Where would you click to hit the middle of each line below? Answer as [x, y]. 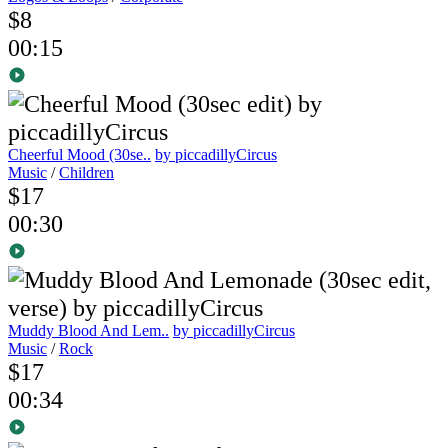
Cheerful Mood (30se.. [79, 155]
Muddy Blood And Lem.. [88, 331]
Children [86, 173]
